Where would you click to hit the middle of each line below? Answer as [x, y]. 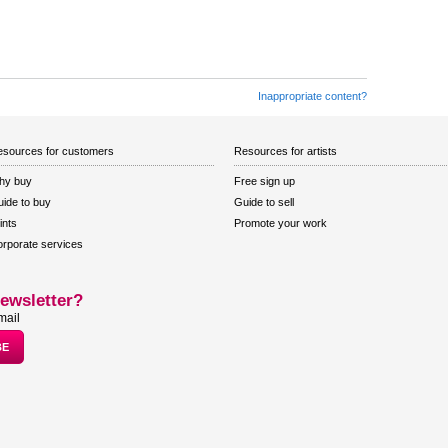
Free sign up [264, 180]
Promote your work [280, 222]
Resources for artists [285, 150]
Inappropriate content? [312, 95]
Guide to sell [264, 201]
